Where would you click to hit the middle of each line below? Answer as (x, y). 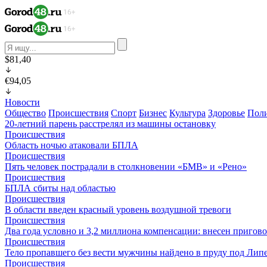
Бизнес (153, 113)
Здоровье (226, 113)
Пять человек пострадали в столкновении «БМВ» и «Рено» (126, 167)
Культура (187, 113)
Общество (25, 113)
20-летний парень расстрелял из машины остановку (110, 124)
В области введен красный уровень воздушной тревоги (118, 209)
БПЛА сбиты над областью (60, 188)
